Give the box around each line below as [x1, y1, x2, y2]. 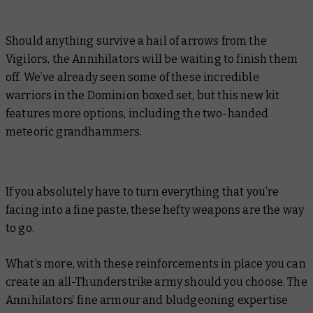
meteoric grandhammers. [6, 125, 143, 139]
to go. [6, 221, 37, 235]
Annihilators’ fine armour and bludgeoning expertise [6, 293, 289, 307]
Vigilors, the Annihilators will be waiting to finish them [6, 52, 298, 66]
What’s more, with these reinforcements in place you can [6, 257, 306, 271]
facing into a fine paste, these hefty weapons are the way [6, 203, 305, 217]
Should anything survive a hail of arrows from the [6, 34, 267, 48]
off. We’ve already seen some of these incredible [6, 71, 259, 85]
